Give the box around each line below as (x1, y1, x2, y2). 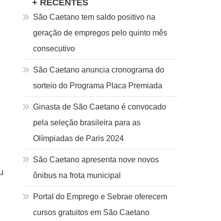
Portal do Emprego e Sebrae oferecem (33, 192, 168, 201)
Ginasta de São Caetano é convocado (33, 103, 167, 111)
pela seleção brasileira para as (33, 118, 141, 127)
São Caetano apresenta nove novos (33, 155, 159, 164)
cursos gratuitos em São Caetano (33, 208, 150, 217)
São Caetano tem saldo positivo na (33, 13, 156, 21)
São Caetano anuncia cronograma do (33, 66, 165, 74)
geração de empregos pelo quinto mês (33, 29, 168, 37)
